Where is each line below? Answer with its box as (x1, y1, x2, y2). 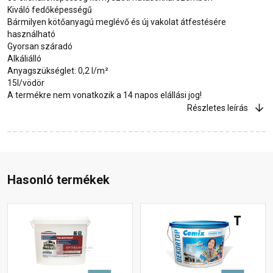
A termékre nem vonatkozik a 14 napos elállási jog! (7, 90, 202, 100)
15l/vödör (7, 77, 44, 88)
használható (7, 29, 55, 39)
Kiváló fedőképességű (7, 4, 92, 15)
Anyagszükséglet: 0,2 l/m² (7, 65, 108, 76)
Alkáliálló (7, 53, 41, 63)
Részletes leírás (187, 102, 248, 113)
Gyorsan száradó (7, 41, 73, 51)
